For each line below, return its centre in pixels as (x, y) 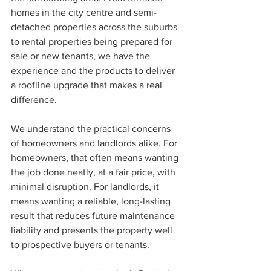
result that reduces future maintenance (94, 216)
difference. (34, 100)
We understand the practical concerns (92, 129)
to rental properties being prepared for (93, 42)
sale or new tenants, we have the (82, 56)
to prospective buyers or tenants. (80, 245)
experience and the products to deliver (94, 71)
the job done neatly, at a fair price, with (94, 172)
